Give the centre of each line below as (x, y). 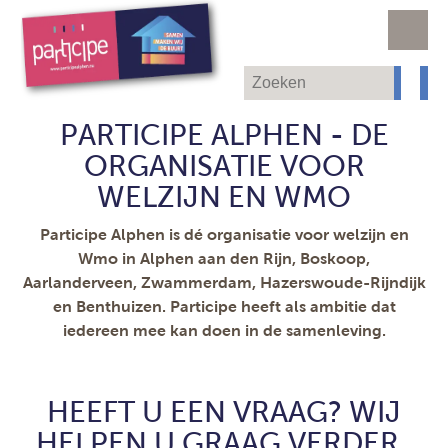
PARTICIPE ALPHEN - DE (224, 135)
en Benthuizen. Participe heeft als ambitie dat (224, 306)
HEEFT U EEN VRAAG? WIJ (224, 412)
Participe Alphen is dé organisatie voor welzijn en (224, 234)
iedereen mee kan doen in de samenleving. (224, 330)
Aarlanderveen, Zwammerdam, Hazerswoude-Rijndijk (224, 282)
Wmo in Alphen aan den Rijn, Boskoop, (224, 258)
